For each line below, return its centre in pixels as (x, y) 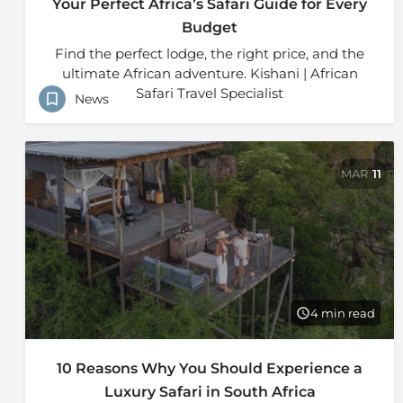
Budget (210, 27)
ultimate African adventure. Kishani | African (210, 73)
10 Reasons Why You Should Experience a (210, 368)
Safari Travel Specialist (210, 93)
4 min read (343, 313)
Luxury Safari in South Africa (210, 392)
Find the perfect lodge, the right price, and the (210, 54)
